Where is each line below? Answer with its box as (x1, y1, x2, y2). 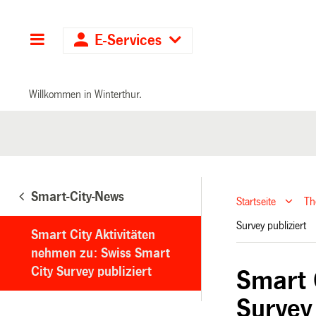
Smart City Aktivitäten (31, 227, 155, 242)
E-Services (90, 32, 166, 49)
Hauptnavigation (45, 32, 154, 49)
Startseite (236, 195, 276, 208)
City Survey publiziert (31, 264, 152, 279)
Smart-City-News (31, 189, 124, 204)
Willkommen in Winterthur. (29, 87, 142, 100)
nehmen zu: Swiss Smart (31, 245, 170, 260)
